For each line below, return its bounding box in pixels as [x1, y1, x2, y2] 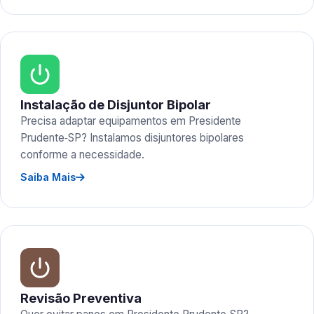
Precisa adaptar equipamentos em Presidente [20, 114, 241, 128]
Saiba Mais [20, 171, 76, 183]
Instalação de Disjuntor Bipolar [20, 97, 211, 112]
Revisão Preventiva [20, 290, 142, 306]
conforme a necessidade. [20, 148, 144, 161]
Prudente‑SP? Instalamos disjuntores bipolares [20, 131, 244, 144]
